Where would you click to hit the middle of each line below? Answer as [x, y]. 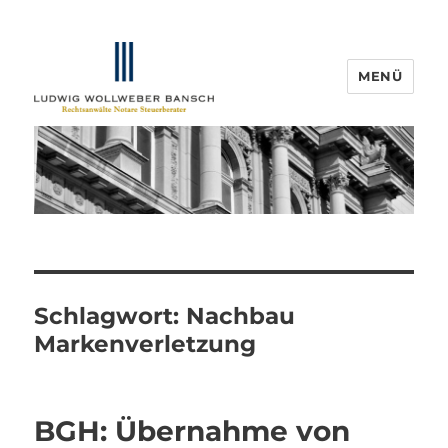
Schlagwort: [110, 316]
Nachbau [241, 316]
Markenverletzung [145, 344]
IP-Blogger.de [118, 139]
